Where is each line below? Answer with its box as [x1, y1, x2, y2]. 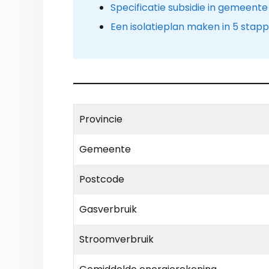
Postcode [79, 172, 124, 187]
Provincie [79, 112, 122, 127]
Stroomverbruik [79, 232, 154, 247]
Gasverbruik [79, 202, 137, 217]
